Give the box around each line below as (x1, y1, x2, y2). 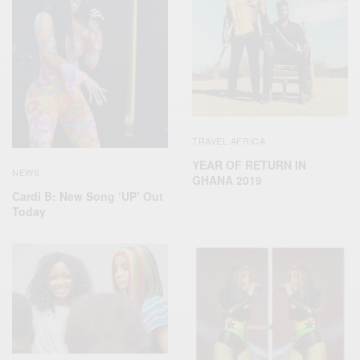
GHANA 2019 (192, 172, 262, 189)
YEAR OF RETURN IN (192, 157, 306, 174)
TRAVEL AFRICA (192, 134, 266, 148)
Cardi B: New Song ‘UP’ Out (12, 187, 163, 204)
